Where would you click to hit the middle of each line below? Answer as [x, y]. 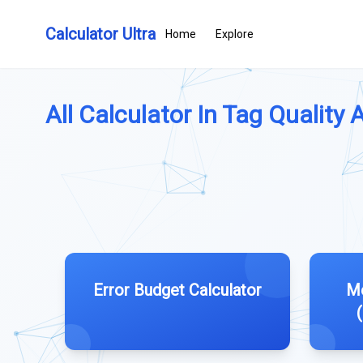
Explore [235, 34]
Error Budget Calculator [177, 290]
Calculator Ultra [100, 34]
